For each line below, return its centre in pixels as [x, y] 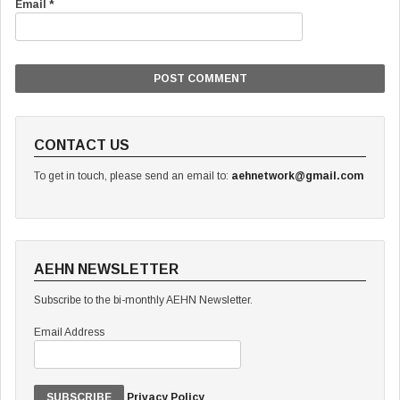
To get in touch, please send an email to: [133, 176]
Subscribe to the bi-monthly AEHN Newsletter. [143, 300]
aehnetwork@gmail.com [297, 176]
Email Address [69, 332]
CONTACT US [82, 145]
